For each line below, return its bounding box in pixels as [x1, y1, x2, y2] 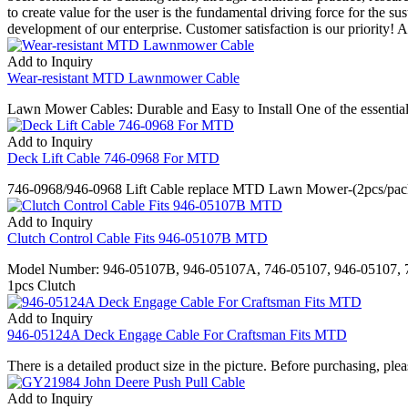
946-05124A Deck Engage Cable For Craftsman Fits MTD [7, 326, 347, 342]
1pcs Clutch [7, 277, 76, 293]
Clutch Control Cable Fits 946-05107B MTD [7, 229, 268, 246]
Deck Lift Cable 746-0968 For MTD [7, 149, 219, 166]
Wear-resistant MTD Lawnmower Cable [7, 69, 240, 86]
